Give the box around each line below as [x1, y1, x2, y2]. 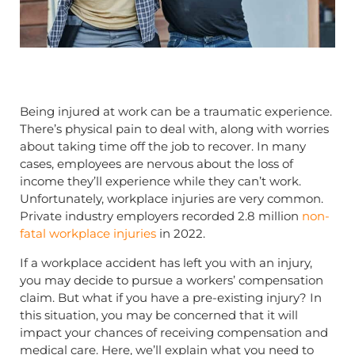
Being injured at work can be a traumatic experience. [20, 104, 332, 120]
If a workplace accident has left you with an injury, [20, 254, 312, 270]
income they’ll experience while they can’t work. [20, 174, 301, 189]
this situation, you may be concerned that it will [20, 307, 298, 323]
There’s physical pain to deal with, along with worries [20, 121, 329, 137]
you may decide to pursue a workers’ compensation [20, 272, 323, 288]
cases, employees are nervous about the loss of [20, 156, 293, 172]
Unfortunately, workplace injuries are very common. [20, 191, 323, 207]
